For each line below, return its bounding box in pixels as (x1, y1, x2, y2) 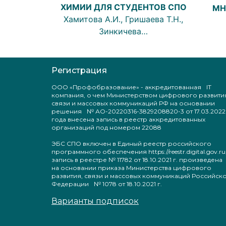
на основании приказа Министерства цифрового (51, 164, 211, 172)
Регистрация (51, 66, 107, 76)
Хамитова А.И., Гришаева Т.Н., (64, 14, 183, 25)
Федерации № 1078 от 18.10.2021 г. (51, 180, 162, 188)
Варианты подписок (51, 196, 139, 206)
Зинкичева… (99, 26, 148, 37)
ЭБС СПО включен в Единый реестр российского (51, 140, 211, 148)
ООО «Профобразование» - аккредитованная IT (51, 83, 211, 91)
